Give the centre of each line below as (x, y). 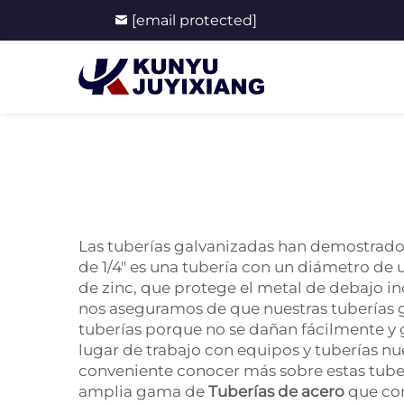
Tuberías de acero (278, 391)
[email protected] (194, 20)
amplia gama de (143, 391)
